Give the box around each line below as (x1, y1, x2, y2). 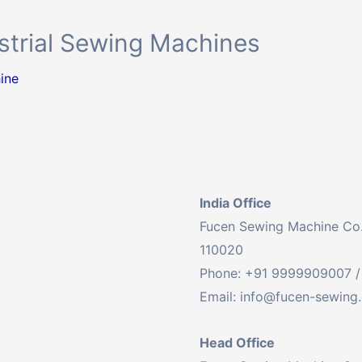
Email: (199, 288, 240, 305)
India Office (199, 195, 271, 211)
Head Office (199, 335, 275, 351)
